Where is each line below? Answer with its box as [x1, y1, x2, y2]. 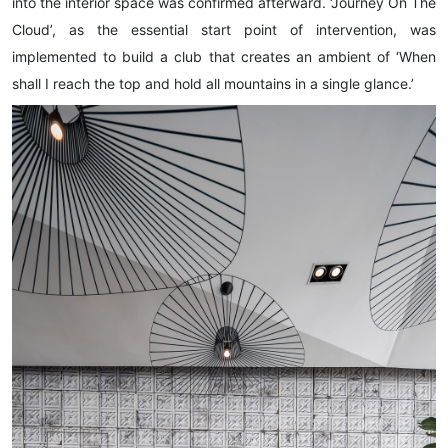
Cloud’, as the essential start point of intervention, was [12, 21, 436, 39]
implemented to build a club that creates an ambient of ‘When [12, 48, 436, 66]
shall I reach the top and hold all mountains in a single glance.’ [12, 75, 414, 93]
